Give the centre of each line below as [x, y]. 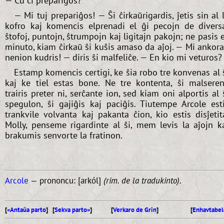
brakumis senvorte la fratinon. [64, 135]
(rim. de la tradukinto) [141, 181]
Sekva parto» [72, 209]
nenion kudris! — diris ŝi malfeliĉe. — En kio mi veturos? [113, 57]
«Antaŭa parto [26, 209]
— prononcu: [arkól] [66, 181]
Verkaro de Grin [135, 209]
